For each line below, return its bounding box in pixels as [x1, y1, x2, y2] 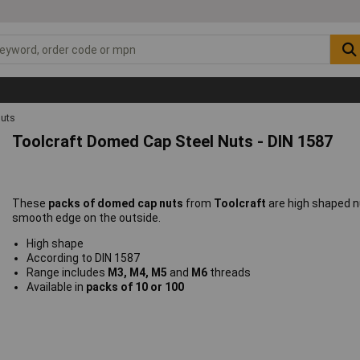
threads [209, 266, 251, 280]
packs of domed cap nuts [48, 197, 186, 211]
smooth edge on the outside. [12, 211, 162, 225]
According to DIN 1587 [26, 252, 140, 265]
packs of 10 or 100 [85, 280, 184, 294]
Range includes [26, 266, 108, 280]
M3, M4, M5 [107, 266, 170, 280]
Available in [26, 280, 86, 294]
